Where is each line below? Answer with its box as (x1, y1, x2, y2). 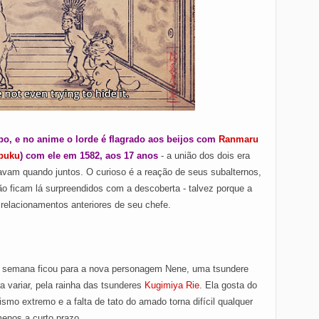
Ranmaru (219, 134, 258, 145)
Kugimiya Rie (145, 280, 199, 291)
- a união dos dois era (161, 150, 250, 161)
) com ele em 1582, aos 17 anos (20, 150, 161, 161)
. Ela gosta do (199, 280, 257, 291)
